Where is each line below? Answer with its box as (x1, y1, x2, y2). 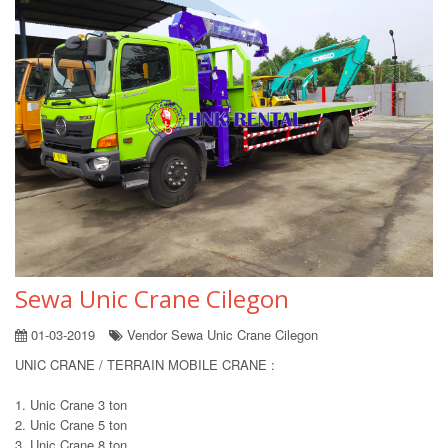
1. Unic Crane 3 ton (15, 394, 127, 414)
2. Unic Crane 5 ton (15, 414, 127, 434)
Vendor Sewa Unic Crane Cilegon (123, 324, 318, 344)
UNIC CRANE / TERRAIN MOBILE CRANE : (15, 354, 275, 374)
